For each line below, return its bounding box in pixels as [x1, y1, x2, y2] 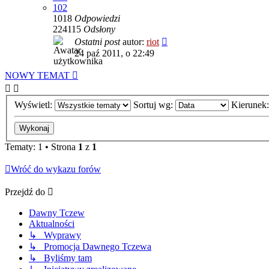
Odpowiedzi [74, 13, 120, 24]
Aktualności [29, 218, 74, 229]
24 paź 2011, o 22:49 [74, 48, 154, 59]
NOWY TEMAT [5, 70, 70, 81]
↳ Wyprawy [29, 229, 81, 240]
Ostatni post [74, 37, 122, 47]
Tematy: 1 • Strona [5, 141, 78, 152]
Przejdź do [5, 186, 45, 197]
